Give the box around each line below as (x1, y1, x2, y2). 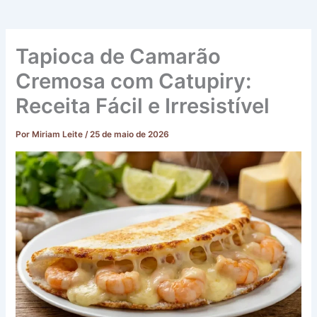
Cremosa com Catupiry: (16, 69, 252, 94)
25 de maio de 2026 (90, 129, 170, 140)
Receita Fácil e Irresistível (16, 93, 270, 119)
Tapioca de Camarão (16, 44, 221, 69)
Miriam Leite (32, 129, 86, 140)
